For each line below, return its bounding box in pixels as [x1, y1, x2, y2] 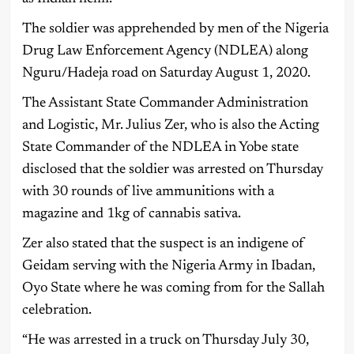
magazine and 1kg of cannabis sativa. [21, 206, 241, 221]
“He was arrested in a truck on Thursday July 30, [21, 333, 309, 348]
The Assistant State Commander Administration [21, 96, 308, 111]
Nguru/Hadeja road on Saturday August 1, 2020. [21, 66, 311, 81]
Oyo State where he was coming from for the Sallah [21, 281, 325, 296]
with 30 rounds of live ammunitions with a [21, 184, 274, 199]
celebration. [21, 303, 92, 318]
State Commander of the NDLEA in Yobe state [21, 140, 299, 155]
